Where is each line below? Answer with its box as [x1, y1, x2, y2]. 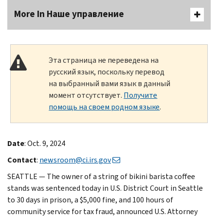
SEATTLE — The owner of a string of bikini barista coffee [7, 171, 195, 182]
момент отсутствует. [49, 90, 124, 100]
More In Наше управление [14, 7, 124, 20]
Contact [7, 154, 36, 165]
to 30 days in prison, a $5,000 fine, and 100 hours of [7, 194, 173, 205]
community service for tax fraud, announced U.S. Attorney [7, 206, 198, 217]
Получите [124, 90, 158, 100]
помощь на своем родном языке [49, 101, 160, 112]
